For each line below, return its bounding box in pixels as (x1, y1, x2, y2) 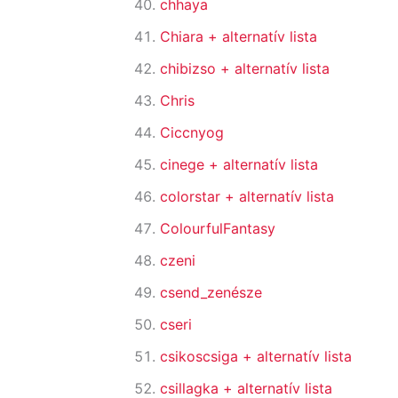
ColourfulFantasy (160, 219, 275, 238)
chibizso (160, 60, 220, 78)
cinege (160, 155, 209, 174)
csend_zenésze (160, 283, 262, 302)
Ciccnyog (160, 123, 224, 142)
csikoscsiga (160, 347, 243, 366)
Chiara (160, 28, 208, 46)
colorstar (160, 187, 225, 206)
